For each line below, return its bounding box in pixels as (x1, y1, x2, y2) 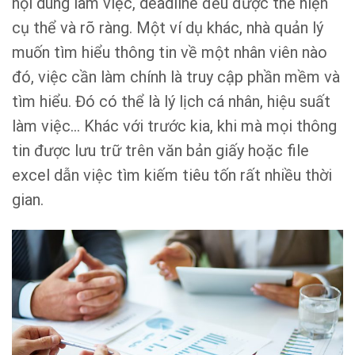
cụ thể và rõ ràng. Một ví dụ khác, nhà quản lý (12, 18, 323, 37)
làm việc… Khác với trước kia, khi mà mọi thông (12, 116, 337, 136)
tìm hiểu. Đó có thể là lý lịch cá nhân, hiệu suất (12, 92, 330, 111)
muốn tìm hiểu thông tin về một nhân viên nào (12, 43, 327, 62)
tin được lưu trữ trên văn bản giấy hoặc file (12, 141, 309, 160)
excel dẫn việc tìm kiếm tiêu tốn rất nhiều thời (12, 166, 332, 185)
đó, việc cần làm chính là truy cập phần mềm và (12, 67, 340, 86)
